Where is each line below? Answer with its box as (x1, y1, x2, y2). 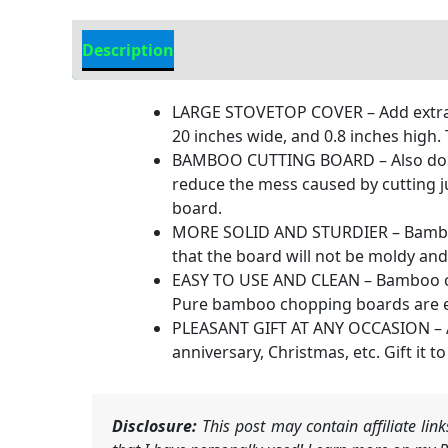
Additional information (194, 39, 380, 62)
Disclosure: (112, 415, 197, 438)
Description (82, 39, 174, 62)
